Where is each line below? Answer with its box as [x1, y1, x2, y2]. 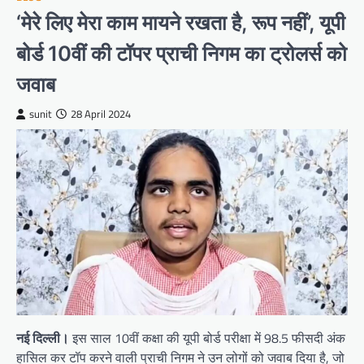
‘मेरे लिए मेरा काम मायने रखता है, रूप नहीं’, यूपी [16, 9, 345, 35]
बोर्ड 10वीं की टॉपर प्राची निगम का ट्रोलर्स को [16, 40, 347, 66]
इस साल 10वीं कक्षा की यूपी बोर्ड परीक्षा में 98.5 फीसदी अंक [69, 328, 345, 349]
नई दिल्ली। [16, 328, 69, 349]
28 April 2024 [71, 106, 131, 122]
